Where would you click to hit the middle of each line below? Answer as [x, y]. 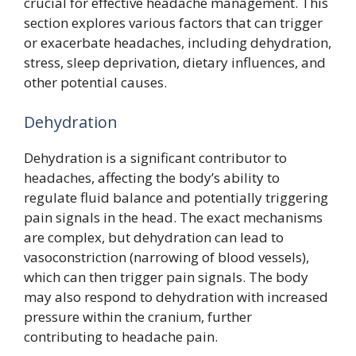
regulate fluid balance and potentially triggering [176, 197]
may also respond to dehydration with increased [176, 296]
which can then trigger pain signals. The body [166, 277]
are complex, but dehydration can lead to [154, 237]
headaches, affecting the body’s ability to [152, 177]
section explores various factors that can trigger [173, 23]
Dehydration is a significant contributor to [155, 157]
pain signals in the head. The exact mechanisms [173, 217]
